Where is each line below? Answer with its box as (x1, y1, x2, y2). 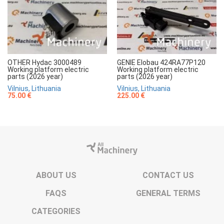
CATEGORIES (31, 206, 80, 216)
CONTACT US (142, 170, 194, 180)
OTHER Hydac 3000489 (7, 58, 81, 66)
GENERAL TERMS (135, 188, 200, 198)
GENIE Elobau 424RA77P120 (117, 58, 205, 66)
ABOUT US (35, 170, 76, 180)
